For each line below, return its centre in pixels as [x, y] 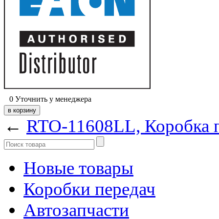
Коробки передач [89, 189]
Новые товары [78, 168]
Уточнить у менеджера [53, 99]
